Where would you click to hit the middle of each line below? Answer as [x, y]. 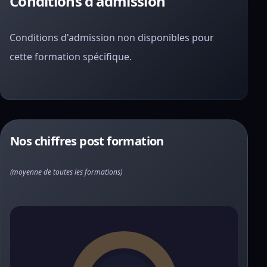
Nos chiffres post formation [87, 141]
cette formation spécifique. [71, 57]
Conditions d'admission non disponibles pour [112, 38]
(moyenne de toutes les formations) [66, 172]
